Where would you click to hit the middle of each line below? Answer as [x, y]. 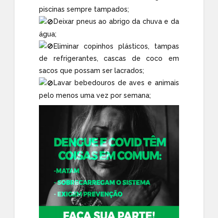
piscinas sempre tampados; [84, 9]
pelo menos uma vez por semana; [95, 96]
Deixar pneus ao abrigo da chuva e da [116, 21]
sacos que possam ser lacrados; [91, 71]
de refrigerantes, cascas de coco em [109, 59]
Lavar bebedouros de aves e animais [116, 83]
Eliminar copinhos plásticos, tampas [116, 46]
